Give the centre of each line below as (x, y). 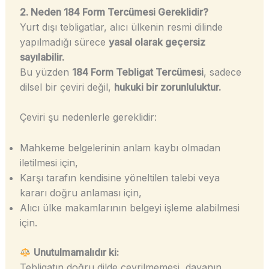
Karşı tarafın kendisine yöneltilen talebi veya (119, 177)
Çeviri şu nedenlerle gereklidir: (88, 117)
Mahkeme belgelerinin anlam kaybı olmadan (120, 147)
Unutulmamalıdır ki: (76, 252)
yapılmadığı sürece (64, 42)
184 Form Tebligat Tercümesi (138, 72)
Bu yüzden (46, 72)
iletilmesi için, (49, 162)
